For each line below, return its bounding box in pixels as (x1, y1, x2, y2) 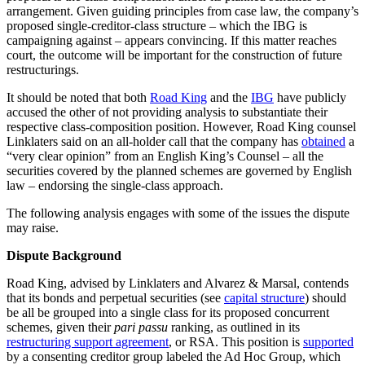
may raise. (7, 221, 59, 235)
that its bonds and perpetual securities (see (7, 291, 224, 306)
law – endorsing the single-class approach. (7, 178, 223, 193)
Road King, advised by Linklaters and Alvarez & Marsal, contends (7, 276, 349, 291)
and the (207, 90, 251, 105)
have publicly (274, 90, 346, 105)
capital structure (224, 291, 305, 306)
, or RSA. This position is (169, 335, 303, 350)
